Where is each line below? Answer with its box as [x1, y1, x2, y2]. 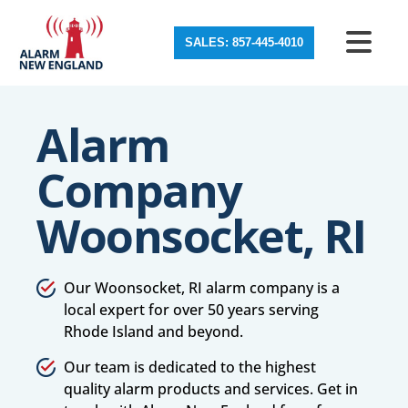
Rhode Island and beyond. [64, 321, 243, 342]
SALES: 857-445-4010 [185, 36, 303, 49]
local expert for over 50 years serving [64, 300, 319, 320]
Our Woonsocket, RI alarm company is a [64, 278, 340, 298]
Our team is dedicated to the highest [64, 357, 316, 377]
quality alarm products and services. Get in [64, 379, 358, 399]
